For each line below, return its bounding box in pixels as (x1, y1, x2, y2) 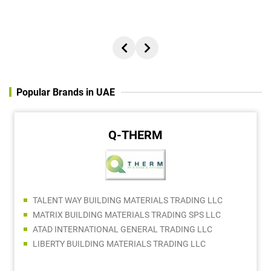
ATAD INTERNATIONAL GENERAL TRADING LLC (33, 224, 212, 234)
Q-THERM (108, 127, 163, 142)
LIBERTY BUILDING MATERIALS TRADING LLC (33, 238, 206, 249)
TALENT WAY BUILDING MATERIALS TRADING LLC (33, 195, 223, 205)
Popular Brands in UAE (16, 86, 115, 98)
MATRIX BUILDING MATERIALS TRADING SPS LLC (33, 209, 221, 220)
